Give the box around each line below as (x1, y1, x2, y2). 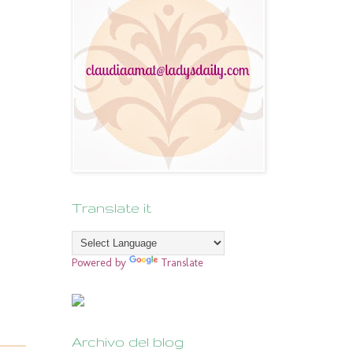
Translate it (72, 200, 151, 216)
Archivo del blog (72, 334, 184, 350)
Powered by (72, 256, 129, 270)
